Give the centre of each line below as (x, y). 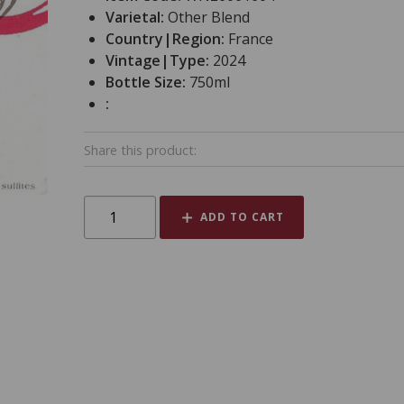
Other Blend (208, 18)
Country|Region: (166, 39)
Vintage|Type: (159, 61)
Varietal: (136, 18)
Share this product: (140, 150)
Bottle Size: (147, 83)
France (250, 39)
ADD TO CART (242, 217)
